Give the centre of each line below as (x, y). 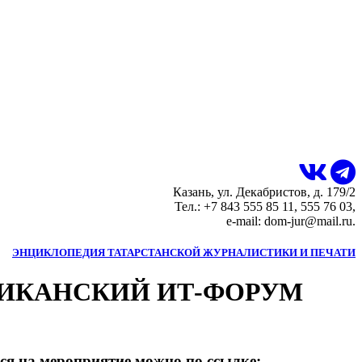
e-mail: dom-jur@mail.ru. (291, 221)
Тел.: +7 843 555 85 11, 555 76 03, (265, 206)
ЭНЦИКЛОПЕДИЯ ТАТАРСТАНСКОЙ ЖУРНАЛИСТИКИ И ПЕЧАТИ (184, 252)
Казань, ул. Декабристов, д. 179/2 (264, 192)
